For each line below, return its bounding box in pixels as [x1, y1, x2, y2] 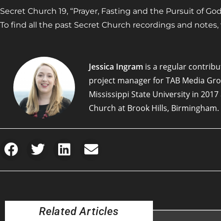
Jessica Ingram [88, 61, 143, 73]
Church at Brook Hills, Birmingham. [88, 103, 219, 114]
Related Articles [39, 204, 119, 218]
